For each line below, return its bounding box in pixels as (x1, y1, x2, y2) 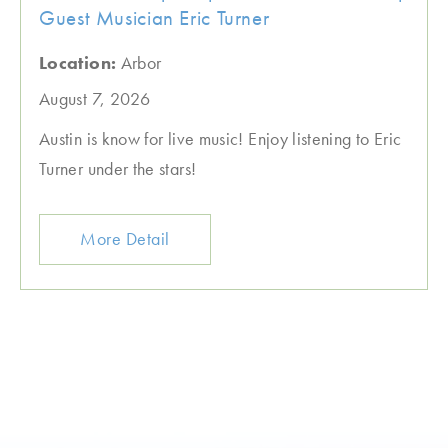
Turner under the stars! (39, 157, 197, 180)
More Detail (80, 227, 170, 250)
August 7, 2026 (39, 87, 151, 110)
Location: (39, 51, 121, 74)
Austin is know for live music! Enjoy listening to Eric (39, 127, 402, 150)
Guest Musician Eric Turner (39, 4, 270, 31)
